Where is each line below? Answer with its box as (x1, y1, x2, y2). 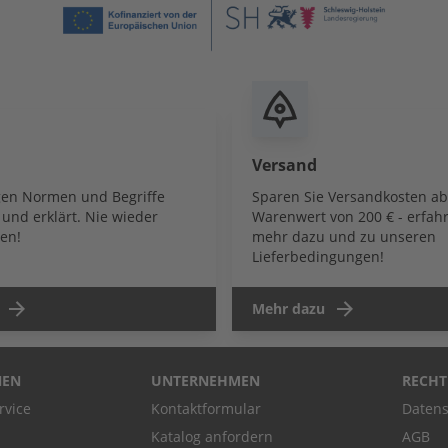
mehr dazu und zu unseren (252, 227, 436, 247)
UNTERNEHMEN (151, 371, 260, 391)
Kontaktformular (151, 399, 261, 419)
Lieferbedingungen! (252, 247, 384, 267)
